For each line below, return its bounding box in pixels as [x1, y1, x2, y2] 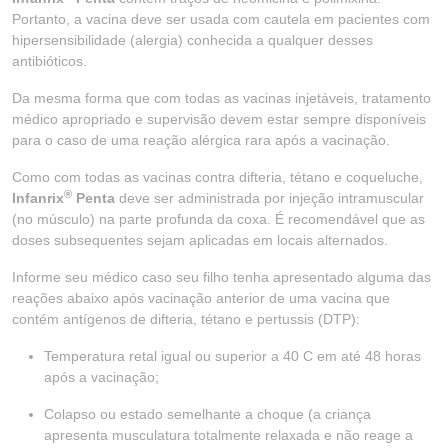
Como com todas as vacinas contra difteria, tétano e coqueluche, [12, 169, 423, 185]
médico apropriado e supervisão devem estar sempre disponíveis [12, 111, 426, 127]
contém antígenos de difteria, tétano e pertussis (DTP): [12, 311, 360, 327]
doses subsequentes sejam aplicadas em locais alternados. [12, 232, 388, 248]
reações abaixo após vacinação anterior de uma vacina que [12, 290, 390, 306]
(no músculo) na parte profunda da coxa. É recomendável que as [12, 211, 425, 227]
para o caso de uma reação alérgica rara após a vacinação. [12, 132, 390, 148]
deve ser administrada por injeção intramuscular [115, 190, 424, 206]
